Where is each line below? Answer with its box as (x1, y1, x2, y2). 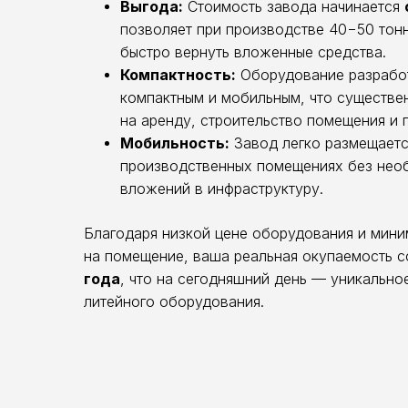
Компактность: (120, 66, 236, 84)
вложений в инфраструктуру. (120, 179, 323, 198)
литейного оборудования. (84, 292, 264, 311)
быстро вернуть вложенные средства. (120, 43, 386, 61)
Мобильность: (120, 134, 229, 152)
